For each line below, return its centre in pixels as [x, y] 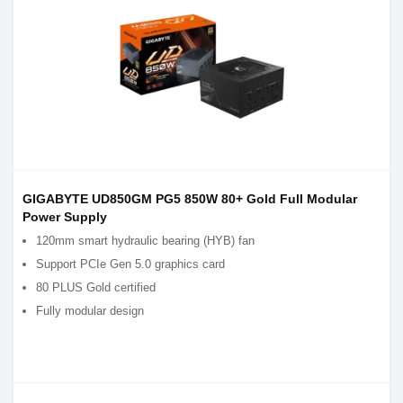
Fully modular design [90, 311]
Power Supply [65, 217]
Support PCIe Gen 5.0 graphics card [130, 264]
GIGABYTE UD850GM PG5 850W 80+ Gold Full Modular [190, 199]
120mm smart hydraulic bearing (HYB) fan [145, 241]
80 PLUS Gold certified [96, 287]
